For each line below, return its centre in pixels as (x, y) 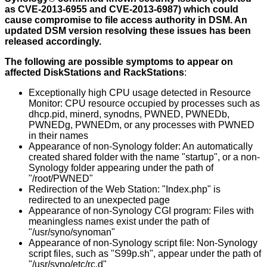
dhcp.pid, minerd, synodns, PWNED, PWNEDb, (129, 114)
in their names (58, 136)
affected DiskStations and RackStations (94, 73)
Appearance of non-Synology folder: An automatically (141, 147)
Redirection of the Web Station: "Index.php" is (125, 190)
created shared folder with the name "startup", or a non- (144, 157)
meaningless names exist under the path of (119, 222)
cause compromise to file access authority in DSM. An (126, 20)
